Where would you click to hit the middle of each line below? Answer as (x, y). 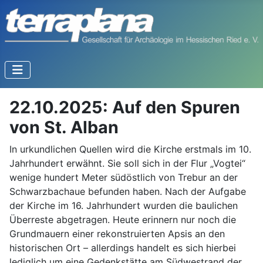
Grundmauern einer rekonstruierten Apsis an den (117, 234)
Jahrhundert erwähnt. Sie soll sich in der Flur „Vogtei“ (127, 163)
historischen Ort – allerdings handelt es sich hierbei (123, 248)
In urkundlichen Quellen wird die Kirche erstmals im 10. (130, 149)
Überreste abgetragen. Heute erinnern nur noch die (123, 220)
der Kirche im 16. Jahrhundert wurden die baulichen (124, 206)
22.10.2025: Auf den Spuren (125, 107)
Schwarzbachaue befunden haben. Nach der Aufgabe (128, 192)
